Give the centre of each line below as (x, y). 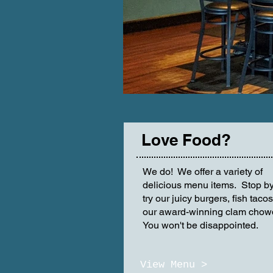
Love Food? (186, 140)
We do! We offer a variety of (203, 172)
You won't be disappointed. (201, 225)
